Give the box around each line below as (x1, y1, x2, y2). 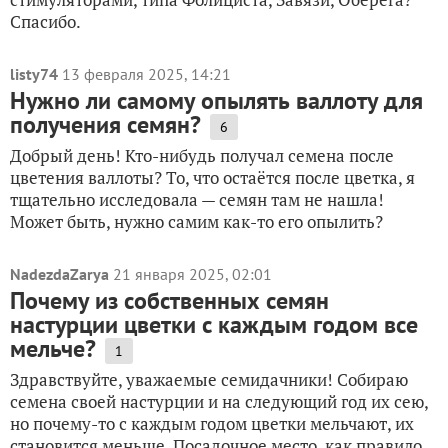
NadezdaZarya (10, 264, 109, 284)
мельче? (10, 333, 96, 364)
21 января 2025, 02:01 (113, 264, 272, 284)
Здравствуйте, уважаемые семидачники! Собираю (10, 368, 408, 391)
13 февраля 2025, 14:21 (62, 64, 231, 84)
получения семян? (10, 109, 201, 140)
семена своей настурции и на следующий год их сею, (10, 390, 428, 413)
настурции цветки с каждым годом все (10, 309, 418, 340)
